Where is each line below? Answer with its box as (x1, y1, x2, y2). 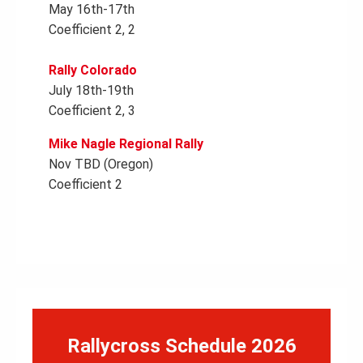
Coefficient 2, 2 (49, 22, 135, 37)
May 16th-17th (49, 2, 135, 17)
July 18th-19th (49, 83, 134, 98)
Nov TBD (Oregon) (49, 156, 153, 172)
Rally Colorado (49, 62, 137, 78)
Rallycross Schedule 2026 (66, 335, 297, 357)
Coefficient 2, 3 (49, 103, 135, 118)
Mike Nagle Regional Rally (49, 136, 203, 152)
